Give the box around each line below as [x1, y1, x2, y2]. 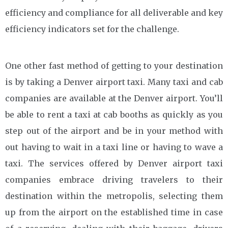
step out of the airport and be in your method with [5, 125, 223, 136]
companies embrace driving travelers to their [5, 174, 223, 185]
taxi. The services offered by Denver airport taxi [5, 158, 223, 168]
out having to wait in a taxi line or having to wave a [5, 141, 223, 152]
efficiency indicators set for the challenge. [5, 23, 179, 34]
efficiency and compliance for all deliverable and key [5, 7, 223, 18]
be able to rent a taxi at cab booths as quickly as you [5, 109, 223, 120]
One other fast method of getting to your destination [5, 60, 223, 71]
